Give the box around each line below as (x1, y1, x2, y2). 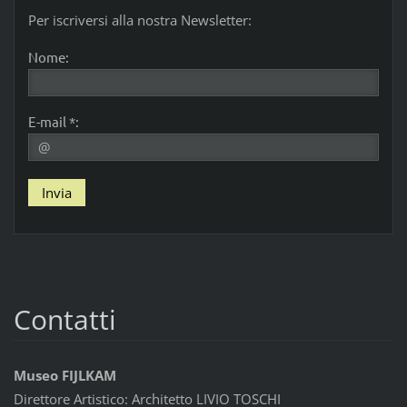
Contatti (13, 300, 116, 338)
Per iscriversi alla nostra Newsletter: (27, 11, 252, 30)
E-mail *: (27, 113, 79, 131)
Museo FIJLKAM (13, 365, 116, 384)
